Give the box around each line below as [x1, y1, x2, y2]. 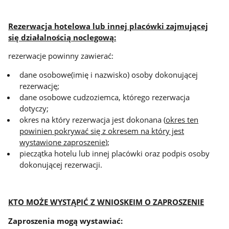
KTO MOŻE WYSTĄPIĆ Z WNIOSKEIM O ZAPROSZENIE [8, 197, 204, 208]
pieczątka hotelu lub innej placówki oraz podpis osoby [19, 148, 210, 158]
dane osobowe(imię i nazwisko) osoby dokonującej [19, 69, 198, 80]
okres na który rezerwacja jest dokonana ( [19, 114, 166, 125]
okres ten [166, 114, 199, 125]
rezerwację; [19, 80, 60, 91]
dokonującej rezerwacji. [19, 159, 103, 170]
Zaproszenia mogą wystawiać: [8, 215, 123, 226]
